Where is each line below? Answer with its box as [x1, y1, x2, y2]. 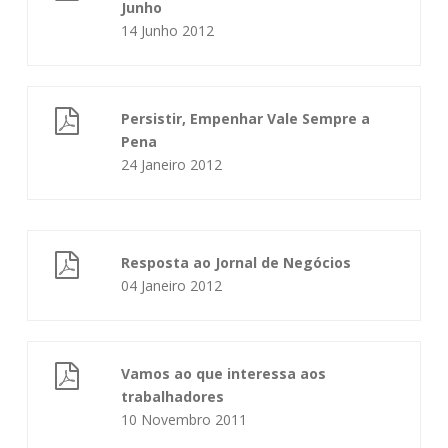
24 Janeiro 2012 [121, 155, 223, 174]
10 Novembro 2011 [121, 410, 248, 429]
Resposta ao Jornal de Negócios [121, 253, 352, 272]
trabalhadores [121, 387, 225, 406]
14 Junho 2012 [121, 21, 215, 40]
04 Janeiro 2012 [121, 276, 223, 295]
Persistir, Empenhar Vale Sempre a [121, 109, 371, 128]
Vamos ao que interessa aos [121, 364, 327, 383]
